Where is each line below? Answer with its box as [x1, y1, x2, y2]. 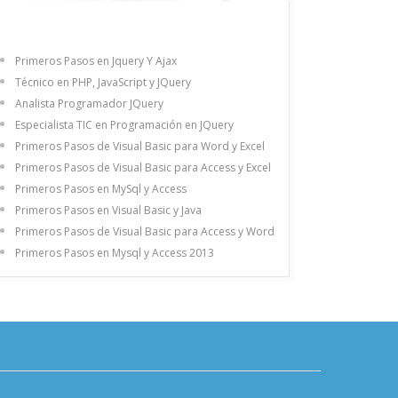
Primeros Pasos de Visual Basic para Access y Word [15, 223, 275, 239]
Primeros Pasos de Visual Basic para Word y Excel [15, 138, 265, 154]
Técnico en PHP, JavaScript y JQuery [15, 74, 191, 90]
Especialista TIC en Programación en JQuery [15, 116, 234, 132]
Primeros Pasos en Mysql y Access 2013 [15, 244, 214, 260]
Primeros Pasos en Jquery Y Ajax [15, 52, 177, 68]
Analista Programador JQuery [15, 95, 163, 111]
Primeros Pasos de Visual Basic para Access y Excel [15, 159, 271, 175]
